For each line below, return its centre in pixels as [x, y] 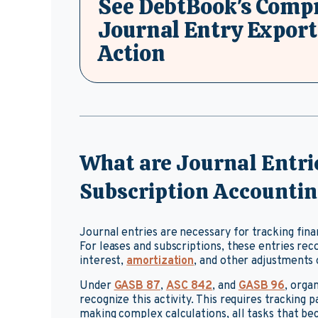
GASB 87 [137, 286]
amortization [160, 261]
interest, [103, 261]
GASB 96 [262, 286]
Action [132, 53]
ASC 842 [189, 286]
